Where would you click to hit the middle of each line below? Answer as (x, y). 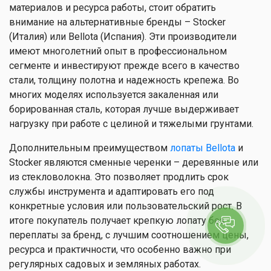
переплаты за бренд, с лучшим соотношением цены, (129, 235)
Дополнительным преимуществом (90, 148)
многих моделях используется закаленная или (114, 95)
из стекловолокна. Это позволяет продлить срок (119, 177)
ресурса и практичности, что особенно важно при (120, 250)
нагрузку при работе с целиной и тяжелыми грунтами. (131, 124)
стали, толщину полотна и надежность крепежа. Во (124, 80)
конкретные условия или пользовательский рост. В (126, 206)
